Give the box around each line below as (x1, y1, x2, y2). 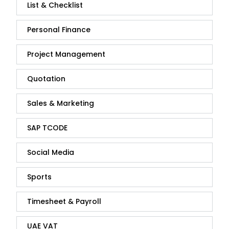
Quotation (27, 74, 65, 84)
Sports (27, 172, 52, 182)
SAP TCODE (27, 123, 67, 133)
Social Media (27, 147, 74, 158)
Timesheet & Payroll (27, 196, 101, 207)
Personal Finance (27, 25, 90, 35)
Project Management (27, 49, 105, 60)
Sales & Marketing (27, 98, 94, 109)
